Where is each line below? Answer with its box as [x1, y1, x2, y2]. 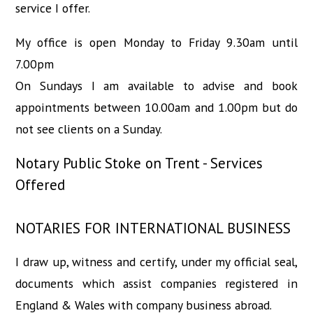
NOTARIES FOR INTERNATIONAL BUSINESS [15, 217, 291, 238]
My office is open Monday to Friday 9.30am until [15, 34, 298, 50]
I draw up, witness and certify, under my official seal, [15, 254, 298, 270]
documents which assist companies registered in [15, 275, 298, 292]
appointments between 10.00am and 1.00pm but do [15, 99, 298, 115]
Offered [15, 174, 66, 194]
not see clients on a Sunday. [15, 120, 163, 137]
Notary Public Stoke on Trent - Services [15, 152, 263, 173]
